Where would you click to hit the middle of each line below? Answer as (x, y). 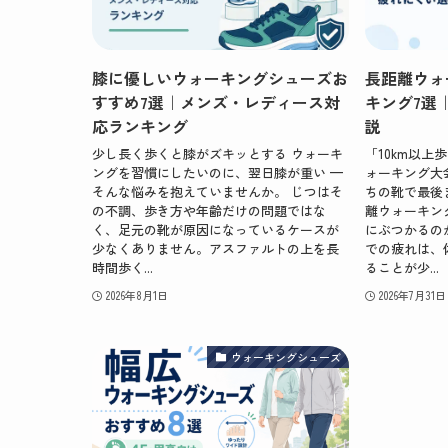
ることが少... (402, 268)
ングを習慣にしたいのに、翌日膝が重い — (217, 173)
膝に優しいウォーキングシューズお (220, 77)
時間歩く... (122, 268)
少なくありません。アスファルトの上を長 (215, 249)
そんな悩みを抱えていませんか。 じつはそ (217, 192)
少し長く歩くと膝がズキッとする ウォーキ (217, 154)
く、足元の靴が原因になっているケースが (215, 230)
